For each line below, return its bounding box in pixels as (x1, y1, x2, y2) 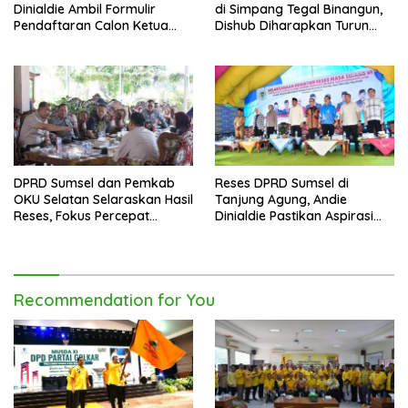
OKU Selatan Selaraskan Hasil (14, 191, 193, 209)
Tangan (215, 33, 261, 50)
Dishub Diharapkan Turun (215, 16, 369, 34)
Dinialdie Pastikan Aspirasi (215, 208, 373, 225)
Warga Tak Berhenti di (215, 224, 352, 241)
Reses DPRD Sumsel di (215, 175, 349, 192)
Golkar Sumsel (14, 33, 101, 50)
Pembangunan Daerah (14, 224, 151, 241)
